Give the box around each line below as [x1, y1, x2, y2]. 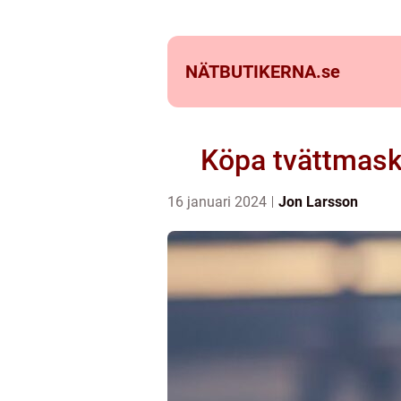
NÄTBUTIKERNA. [185, 61, 321, 82]
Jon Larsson [278, 193, 358, 210]
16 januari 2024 [167, 193, 270, 210]
